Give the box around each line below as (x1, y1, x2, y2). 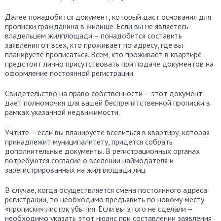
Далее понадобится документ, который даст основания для (5, 12, 211, 22)
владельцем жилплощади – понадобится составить (5, 31, 182, 40)
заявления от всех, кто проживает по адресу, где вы (5, 40, 183, 50)
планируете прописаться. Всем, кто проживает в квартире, (5, 49, 203, 59)
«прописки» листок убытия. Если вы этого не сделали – (5, 204, 192, 214)
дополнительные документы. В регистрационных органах (5, 146, 200, 156)
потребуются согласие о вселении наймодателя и (5, 155, 174, 165)
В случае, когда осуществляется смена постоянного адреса (5, 185, 207, 195)
